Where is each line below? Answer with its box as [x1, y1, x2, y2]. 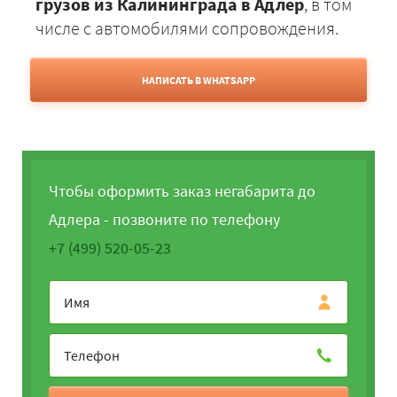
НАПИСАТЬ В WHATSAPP [141, 74, 255, 88]
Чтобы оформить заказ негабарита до [49, 181, 315, 202]
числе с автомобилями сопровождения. [35, 17, 339, 40]
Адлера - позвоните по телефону [49, 209, 280, 230]
